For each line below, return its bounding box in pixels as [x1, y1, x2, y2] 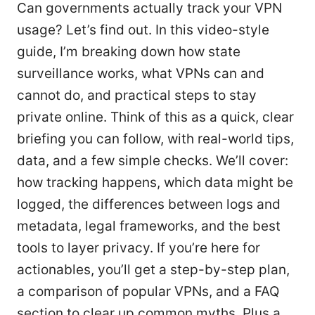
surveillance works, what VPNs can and [17, 65, 264, 82]
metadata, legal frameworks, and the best [17, 217, 281, 234]
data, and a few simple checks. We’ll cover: [17, 152, 288, 169]
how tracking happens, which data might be [17, 174, 293, 191]
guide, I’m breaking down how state [17, 43, 240, 60]
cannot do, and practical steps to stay [17, 86, 257, 103]
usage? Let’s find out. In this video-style [17, 21, 269, 38]
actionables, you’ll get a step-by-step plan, [17, 261, 290, 278]
